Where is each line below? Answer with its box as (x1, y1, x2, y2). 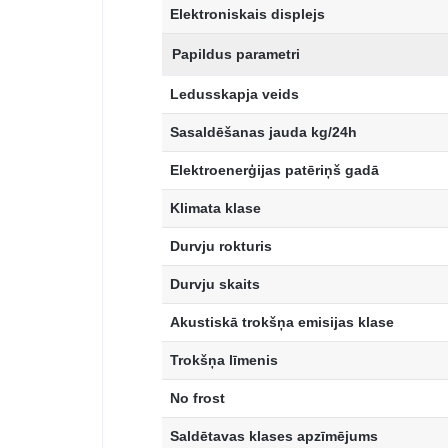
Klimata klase (170, 200, 261, 217)
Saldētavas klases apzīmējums (170, 428, 378, 445)
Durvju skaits (170, 276, 260, 293)
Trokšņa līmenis (170, 352, 278, 369)
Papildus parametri (172, 46, 300, 63)
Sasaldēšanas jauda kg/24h (170, 124, 357, 141)
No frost (170, 390, 225, 407)
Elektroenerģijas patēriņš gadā (170, 162, 379, 179)
